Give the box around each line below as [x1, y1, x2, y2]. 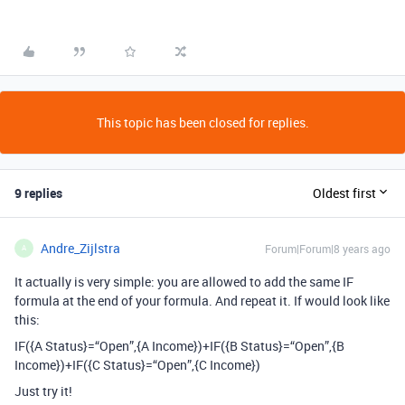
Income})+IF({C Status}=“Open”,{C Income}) [14, 355, 260, 373]
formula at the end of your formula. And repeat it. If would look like [14, 291, 390, 309]
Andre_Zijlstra [41, 239, 120, 257]
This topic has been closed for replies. [96, 113, 309, 131]
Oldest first [313, 184, 376, 202]
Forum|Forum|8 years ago [265, 240, 391, 256]
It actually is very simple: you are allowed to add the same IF [14, 272, 353, 290]
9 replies [14, 184, 62, 202]
